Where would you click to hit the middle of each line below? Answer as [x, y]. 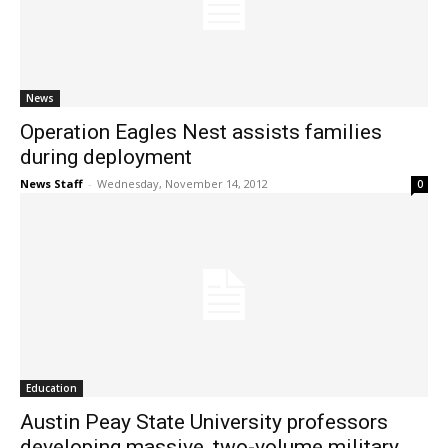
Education [51, 388]
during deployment [106, 157]
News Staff [51, 184]
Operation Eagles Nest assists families [201, 132]
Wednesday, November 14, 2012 [182, 184]
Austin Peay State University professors [204, 422]
